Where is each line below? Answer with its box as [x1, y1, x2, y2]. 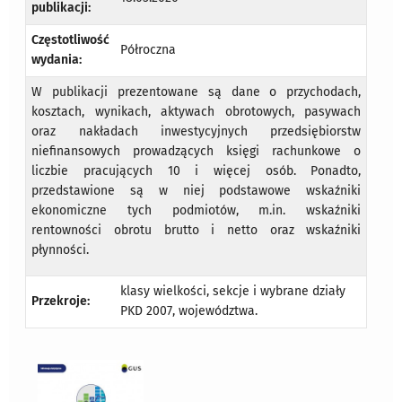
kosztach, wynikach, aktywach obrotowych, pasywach [31, 103, 362, 119]
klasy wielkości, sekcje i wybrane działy [120, 283, 346, 299]
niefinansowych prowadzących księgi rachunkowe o [31, 143, 362, 159]
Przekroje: [31, 293, 91, 309]
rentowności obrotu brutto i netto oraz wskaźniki [31, 222, 362, 238]
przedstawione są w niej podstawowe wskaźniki [31, 182, 362, 198]
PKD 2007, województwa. [120, 302, 258, 319]
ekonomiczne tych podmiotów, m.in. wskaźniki [31, 202, 362, 218]
